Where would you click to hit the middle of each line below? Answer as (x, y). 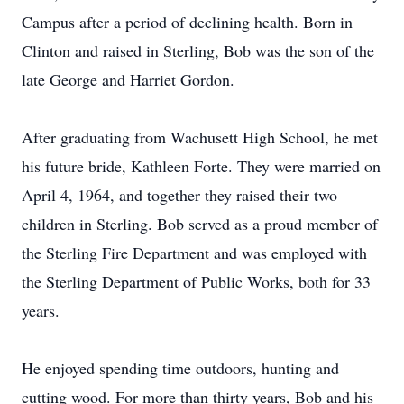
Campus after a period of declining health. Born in (187, 22)
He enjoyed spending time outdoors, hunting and (180, 368)
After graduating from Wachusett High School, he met (200, 137)
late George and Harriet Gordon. (128, 79)
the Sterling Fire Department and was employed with (194, 252)
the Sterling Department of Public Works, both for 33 (196, 281)
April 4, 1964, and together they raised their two (179, 195)
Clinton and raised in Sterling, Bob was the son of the (198, 50)
